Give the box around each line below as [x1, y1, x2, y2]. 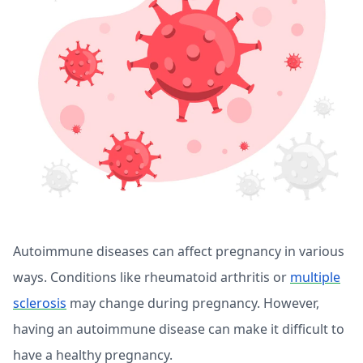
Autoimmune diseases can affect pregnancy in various [13, 242, 344, 260]
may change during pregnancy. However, [66, 294, 319, 312]
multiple [290, 268, 340, 286]
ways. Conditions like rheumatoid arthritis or [13, 268, 290, 286]
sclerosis [13, 294, 66, 312]
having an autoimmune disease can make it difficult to [13, 320, 344, 338]
